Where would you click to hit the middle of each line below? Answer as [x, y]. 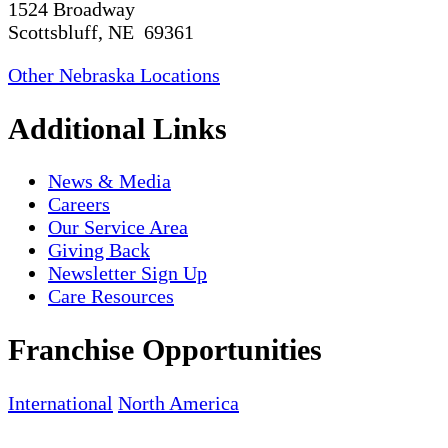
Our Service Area [118, 227]
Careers [79, 204]
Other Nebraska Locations [114, 74]
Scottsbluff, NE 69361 [101, 31]
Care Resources [111, 296]
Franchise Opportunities [165, 350]
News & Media [109, 181]
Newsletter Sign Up [127, 273]
